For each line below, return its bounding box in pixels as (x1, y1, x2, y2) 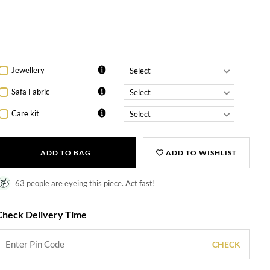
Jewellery (11, 65, 45, 75)
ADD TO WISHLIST (163, 148, 237, 157)
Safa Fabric (11, 87, 50, 97)
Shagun (11, 16, 37, 25)
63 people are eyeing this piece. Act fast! (15, 178, 155, 188)
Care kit (11, 108, 40, 119)
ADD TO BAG (40, 148, 91, 157)
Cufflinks (11, 43, 43, 54)
